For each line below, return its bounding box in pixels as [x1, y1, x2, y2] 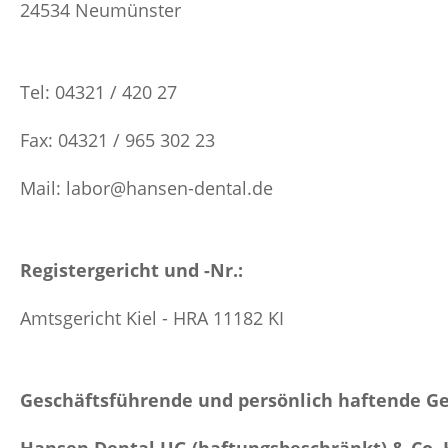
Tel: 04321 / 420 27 [20, 80, 177, 104]
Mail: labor [20, 176, 110, 200]
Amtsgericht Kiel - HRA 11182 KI [20, 306, 284, 330]
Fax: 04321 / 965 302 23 [20, 128, 215, 152]
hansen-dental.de [126, 176, 273, 200]
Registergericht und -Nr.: [20, 258, 243, 282]
